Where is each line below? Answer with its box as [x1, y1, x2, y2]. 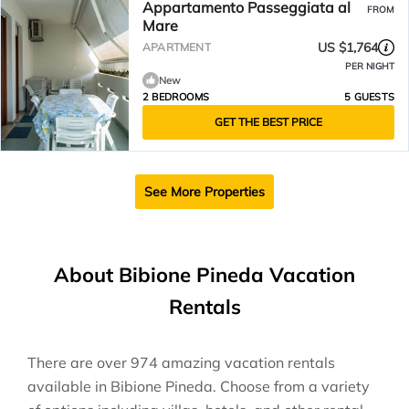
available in [27, 377, 110, 395]
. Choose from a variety [213, 377, 370, 395]
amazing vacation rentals [158, 353, 335, 372]
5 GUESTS [344, 90, 394, 103]
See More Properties [144, 184, 265, 200]
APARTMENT [142, 40, 211, 54]
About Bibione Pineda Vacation [54, 262, 355, 288]
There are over [27, 353, 131, 372]
